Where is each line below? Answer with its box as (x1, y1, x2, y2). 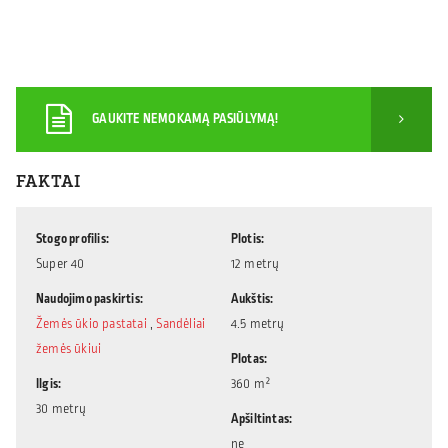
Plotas (230, 349, 264, 368)
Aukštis (230, 289, 271, 308)
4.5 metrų (230, 314, 285, 333)
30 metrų (36, 399, 87, 418)
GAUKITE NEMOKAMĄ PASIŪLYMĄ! (92, 109, 279, 128)
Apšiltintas (230, 409, 289, 428)
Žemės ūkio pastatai (36, 314, 147, 333)
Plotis (230, 229, 261, 248)
